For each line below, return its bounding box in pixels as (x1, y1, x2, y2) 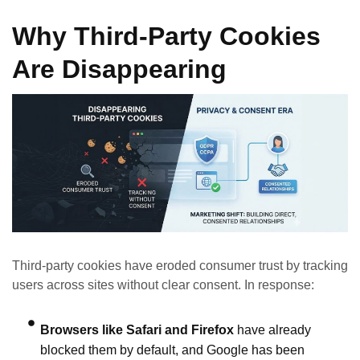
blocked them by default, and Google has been (40, 343, 305, 358)
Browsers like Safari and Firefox (40, 323, 234, 337)
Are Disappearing (12, 55, 227, 84)
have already (234, 323, 311, 337)
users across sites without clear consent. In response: (12, 278, 314, 292)
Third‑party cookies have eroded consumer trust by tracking (12, 259, 348, 273)
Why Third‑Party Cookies (12, 22, 321, 51)
